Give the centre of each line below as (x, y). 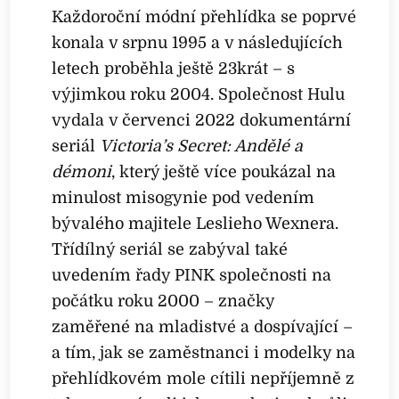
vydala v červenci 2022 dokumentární (202, 121)
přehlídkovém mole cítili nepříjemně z (204, 379)
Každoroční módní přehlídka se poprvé (204, 17)
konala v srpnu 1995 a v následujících (198, 43)
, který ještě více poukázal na (224, 172)
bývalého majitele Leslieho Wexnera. (195, 224)
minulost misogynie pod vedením (183, 198)
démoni (82, 172)
